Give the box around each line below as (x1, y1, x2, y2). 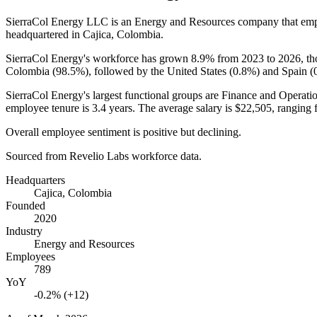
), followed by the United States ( (85, 64, 233, 77)
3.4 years (92, 101, 132, 114)
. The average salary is (132, 101, 235, 114)
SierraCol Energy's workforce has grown (6, 52, 191, 64)
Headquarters (6, 173, 65, 186)
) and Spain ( (256, 64, 313, 77)
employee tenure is (6, 101, 92, 114)
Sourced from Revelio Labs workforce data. (6, 149, 202, 162)
